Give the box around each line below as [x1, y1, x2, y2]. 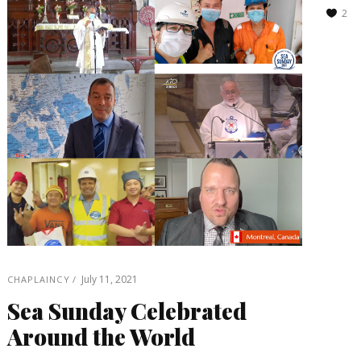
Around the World [6, 321, 195, 351]
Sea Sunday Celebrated [6, 295, 247, 326]
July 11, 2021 [81, 272, 138, 286]
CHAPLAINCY [6, 272, 70, 285]
